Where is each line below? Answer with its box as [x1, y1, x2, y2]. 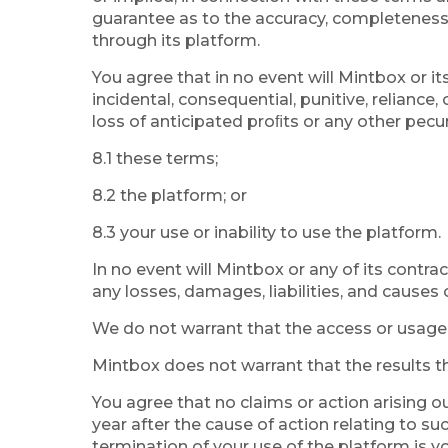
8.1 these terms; [92, 149, 218, 168]
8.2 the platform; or [92, 186, 247, 205]
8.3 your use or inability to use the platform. [92, 223, 441, 242]
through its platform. [92, 31, 260, 50]
